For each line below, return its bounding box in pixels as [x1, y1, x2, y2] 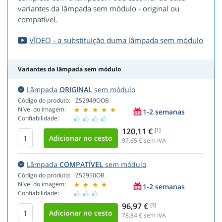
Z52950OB [75, 171, 105, 180]
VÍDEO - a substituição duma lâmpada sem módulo [29, 35, 203, 46]
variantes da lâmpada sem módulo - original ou [18, 3, 179, 14]
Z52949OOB [75, 96, 109, 105]
